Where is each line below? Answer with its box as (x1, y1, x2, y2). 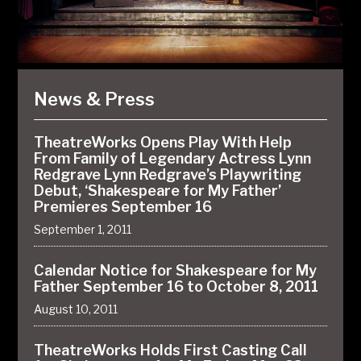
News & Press (34, 89, 156, 110)
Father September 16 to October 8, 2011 (34, 278, 319, 295)
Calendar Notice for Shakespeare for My (34, 262, 317, 279)
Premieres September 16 (34, 198, 213, 215)
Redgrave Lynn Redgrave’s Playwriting (34, 166, 302, 183)
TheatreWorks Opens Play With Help (34, 134, 293, 151)
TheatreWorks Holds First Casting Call (34, 342, 308, 359)
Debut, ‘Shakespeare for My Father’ (34, 182, 282, 199)
